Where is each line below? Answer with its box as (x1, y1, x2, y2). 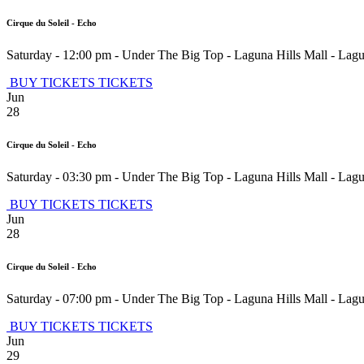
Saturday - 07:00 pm (6, 292, 111, 306)
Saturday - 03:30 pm (6, 170, 111, 184)
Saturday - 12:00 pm (6, 48, 111, 63)
